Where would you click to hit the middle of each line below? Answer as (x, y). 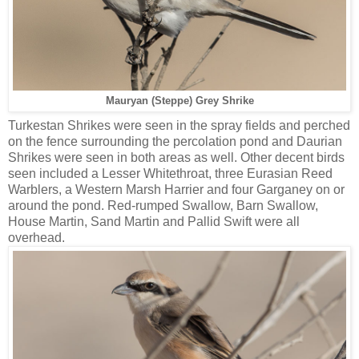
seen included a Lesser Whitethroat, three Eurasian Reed (170, 174)
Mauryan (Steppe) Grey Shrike (179, 101)
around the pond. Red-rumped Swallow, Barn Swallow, (163, 206)
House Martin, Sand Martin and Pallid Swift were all (154, 222)
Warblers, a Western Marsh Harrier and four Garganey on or (176, 190)
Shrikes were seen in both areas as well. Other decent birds (176, 158)
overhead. (36, 238)
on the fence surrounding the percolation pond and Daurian (175, 142)
